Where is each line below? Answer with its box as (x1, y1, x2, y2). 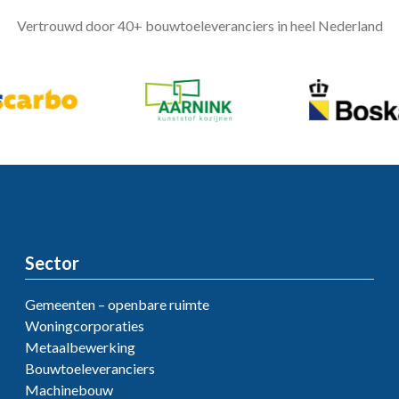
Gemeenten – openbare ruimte (25, 295, 209, 313)
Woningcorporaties (25, 316, 144, 334)
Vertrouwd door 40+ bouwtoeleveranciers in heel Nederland (16, 16, 383, 34)
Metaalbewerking (25, 338, 135, 355)
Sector (25, 251, 79, 273)
